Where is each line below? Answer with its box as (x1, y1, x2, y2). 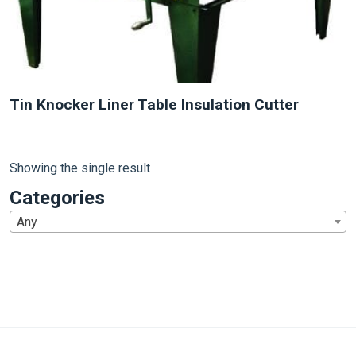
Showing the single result (10, 161, 150, 176)
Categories (10, 187, 105, 209)
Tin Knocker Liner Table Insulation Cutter (10, 95, 299, 114)
